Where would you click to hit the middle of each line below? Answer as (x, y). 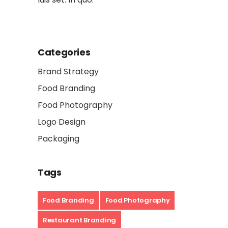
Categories (64, 52)
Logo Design (62, 122)
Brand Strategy (68, 72)
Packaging (59, 139)
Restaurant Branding (80, 220)
